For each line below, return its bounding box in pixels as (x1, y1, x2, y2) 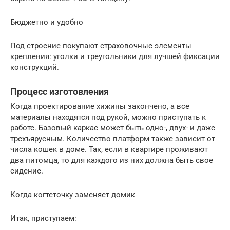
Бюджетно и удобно (10, 17, 83, 27)
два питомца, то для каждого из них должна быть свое (10, 155, 213, 165)
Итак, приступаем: (10, 213, 76, 223)
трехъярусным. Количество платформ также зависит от (10, 133, 215, 143)
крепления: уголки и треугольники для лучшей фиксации (10, 51, 220, 61)
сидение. (10, 166, 43, 176)
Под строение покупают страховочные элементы (10, 41, 191, 50)
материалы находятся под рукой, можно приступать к (10, 112, 206, 122)
